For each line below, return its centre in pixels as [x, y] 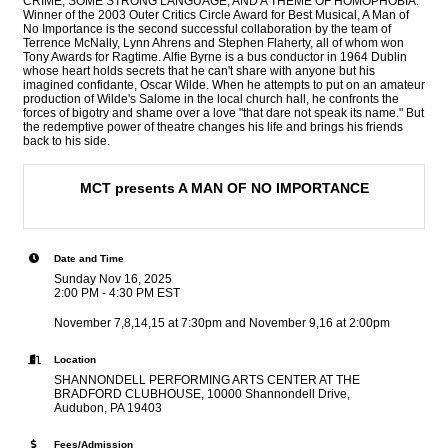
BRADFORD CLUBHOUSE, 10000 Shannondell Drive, [202, 394]
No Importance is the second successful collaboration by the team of [207, 29]
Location [75, 359]
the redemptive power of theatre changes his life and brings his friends [213, 127]
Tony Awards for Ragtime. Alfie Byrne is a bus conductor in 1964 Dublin [215, 57]
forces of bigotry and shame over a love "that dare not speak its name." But [223, 113]
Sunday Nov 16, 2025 [113, 279]
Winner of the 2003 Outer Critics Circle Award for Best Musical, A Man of [216, 15]
